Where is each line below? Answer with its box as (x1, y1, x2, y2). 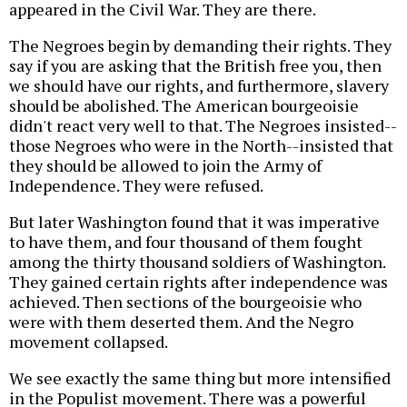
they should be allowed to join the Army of (9, 154, 322, 176)
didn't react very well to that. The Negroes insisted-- (9, 114, 397, 136)
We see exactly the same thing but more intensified (9, 366, 391, 389)
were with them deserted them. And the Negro (9, 310, 353, 333)
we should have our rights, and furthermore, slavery (9, 74, 389, 96)
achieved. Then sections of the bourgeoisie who (9, 290, 362, 313)
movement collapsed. (9, 330, 168, 352)
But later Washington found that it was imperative (9, 210, 380, 233)
